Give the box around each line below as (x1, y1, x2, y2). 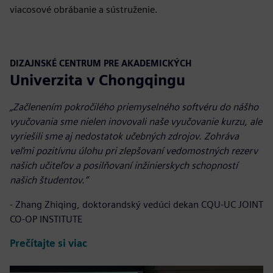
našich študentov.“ (10, 174, 88, 186)
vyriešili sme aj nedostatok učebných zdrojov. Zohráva (10, 130, 239, 142)
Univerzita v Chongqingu (10, 71, 185, 89)
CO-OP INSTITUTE (10, 213, 82, 225)
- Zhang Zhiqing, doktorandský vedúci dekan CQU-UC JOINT (10, 198, 263, 210)
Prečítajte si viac (10, 237, 87, 249)
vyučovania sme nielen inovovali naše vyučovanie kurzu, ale (10, 115, 262, 127)
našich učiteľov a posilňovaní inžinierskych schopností (10, 159, 238, 171)
